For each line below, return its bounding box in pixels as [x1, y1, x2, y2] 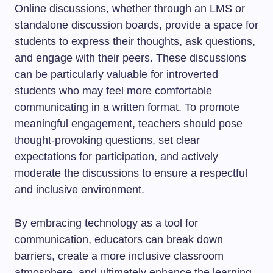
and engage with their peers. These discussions [15, 52, 246, 64]
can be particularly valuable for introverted [15, 68, 218, 80]
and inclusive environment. [15, 183, 144, 196]
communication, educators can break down [15, 233, 223, 246]
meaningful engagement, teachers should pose [15, 118, 243, 130]
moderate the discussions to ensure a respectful [15, 167, 247, 179]
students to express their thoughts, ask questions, [15, 35, 255, 48]
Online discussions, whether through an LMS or [15, 2, 245, 15]
